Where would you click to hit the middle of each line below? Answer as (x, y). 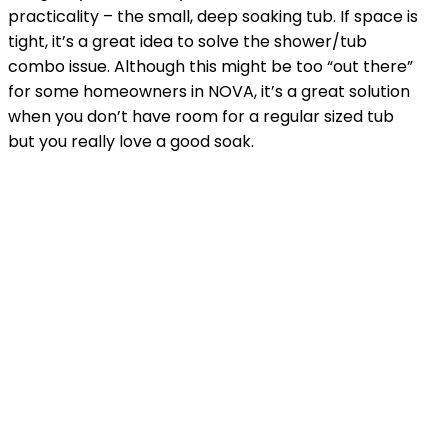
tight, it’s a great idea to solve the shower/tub (187, 41)
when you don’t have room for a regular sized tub (201, 116)
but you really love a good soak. (131, 141)
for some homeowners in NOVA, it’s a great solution (209, 91)
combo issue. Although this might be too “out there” (210, 66)
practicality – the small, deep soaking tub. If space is (213, 16)
